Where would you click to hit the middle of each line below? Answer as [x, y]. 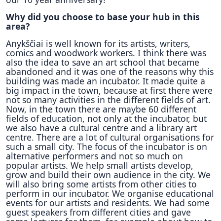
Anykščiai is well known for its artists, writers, [98, 43]
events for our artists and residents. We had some [108, 203]
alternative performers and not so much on [94, 156]
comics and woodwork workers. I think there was [106, 53]
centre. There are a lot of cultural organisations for [110, 137]
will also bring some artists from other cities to [101, 184]
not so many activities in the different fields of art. [108, 100]
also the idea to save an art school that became [103, 62]
